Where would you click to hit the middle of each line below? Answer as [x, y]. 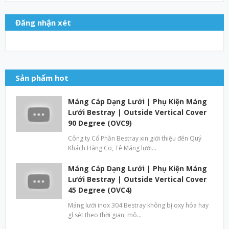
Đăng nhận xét [43, 22]
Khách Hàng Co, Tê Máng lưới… [112, 148]
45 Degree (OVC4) [100, 190]
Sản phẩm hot [42, 77]
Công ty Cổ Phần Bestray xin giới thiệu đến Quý [135, 138]
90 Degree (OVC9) [100, 123]
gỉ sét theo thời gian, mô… [105, 215]
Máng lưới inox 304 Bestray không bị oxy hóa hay [138, 205]
